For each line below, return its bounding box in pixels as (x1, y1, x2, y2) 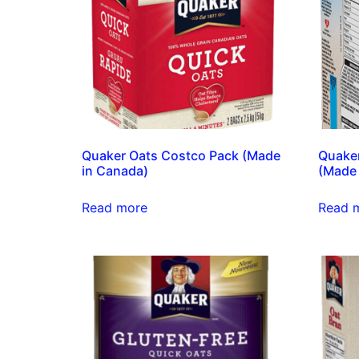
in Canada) (82, 163, 148, 179)
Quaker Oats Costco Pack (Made (82, 147, 280, 164)
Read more (82, 200, 147, 216)
